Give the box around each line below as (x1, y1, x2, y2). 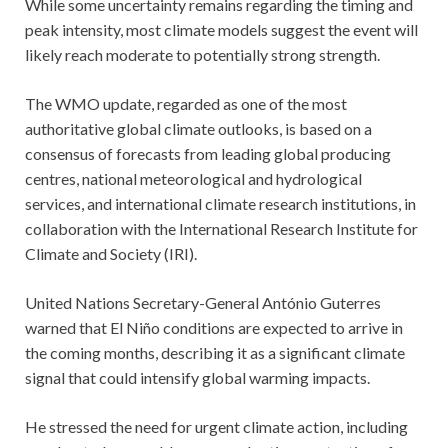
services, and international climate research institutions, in (25, 193, 416, 213)
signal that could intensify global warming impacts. (25, 367, 370, 387)
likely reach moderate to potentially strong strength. (25, 44, 380, 64)
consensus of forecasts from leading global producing (25, 143, 391, 163)
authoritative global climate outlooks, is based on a (25, 118, 372, 138)
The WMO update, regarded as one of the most (25, 93, 347, 113)
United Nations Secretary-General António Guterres (25, 292, 381, 312)
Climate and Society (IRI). (25, 243, 197, 263)
